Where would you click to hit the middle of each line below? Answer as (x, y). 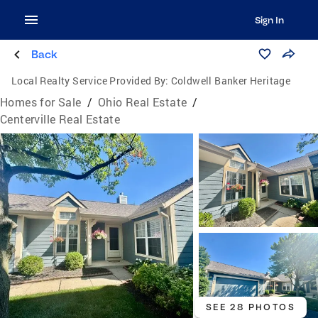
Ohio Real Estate (143, 102)
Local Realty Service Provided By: (90, 81)
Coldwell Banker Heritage (231, 81)
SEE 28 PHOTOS (250, 307)
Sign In (269, 20)
